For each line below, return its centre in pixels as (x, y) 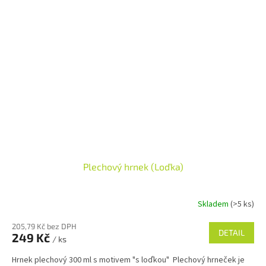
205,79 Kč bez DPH (44, 227)
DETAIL (232, 233)
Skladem (214, 204)
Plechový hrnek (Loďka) (133, 167)
